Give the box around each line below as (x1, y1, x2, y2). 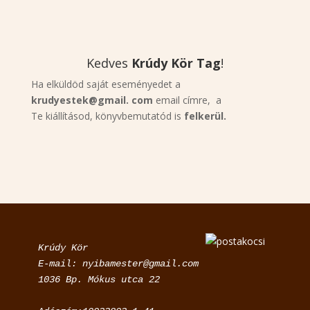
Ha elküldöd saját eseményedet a (30, 77, 181, 91)
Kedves (86, 54, 128, 71)
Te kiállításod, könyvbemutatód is (30, 109, 184, 122)
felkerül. (183, 109, 226, 122)
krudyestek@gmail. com (30, 93, 153, 107)
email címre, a (152, 93, 221, 107)
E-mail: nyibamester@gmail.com (37, 257, 199, 269)
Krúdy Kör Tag (127, 54, 221, 71)
